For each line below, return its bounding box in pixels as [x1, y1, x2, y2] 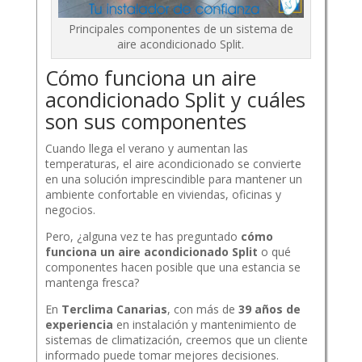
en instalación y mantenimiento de [112, 317, 297, 333]
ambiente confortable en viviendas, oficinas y [44, 187, 281, 203]
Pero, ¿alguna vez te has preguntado [44, 229, 241, 245]
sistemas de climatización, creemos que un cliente [44, 332, 308, 348]
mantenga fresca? [44, 275, 139, 291]
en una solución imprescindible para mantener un [44, 171, 302, 187]
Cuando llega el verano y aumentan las [44, 141, 248, 157]
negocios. [44, 202, 95, 218]
